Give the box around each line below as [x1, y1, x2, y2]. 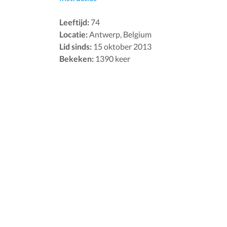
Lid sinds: [59, 41, 92, 51]
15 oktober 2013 [92, 41, 152, 51]
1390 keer [94, 53, 130, 63]
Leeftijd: [59, 17, 89, 27]
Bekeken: [59, 53, 94, 63]
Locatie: [59, 29, 88, 39]
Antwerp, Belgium [88, 29, 152, 39]
